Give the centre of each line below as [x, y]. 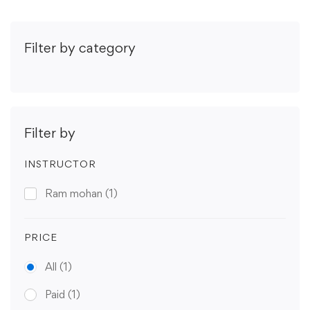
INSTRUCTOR [60, 163]
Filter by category [80, 47]
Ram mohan [75, 193]
